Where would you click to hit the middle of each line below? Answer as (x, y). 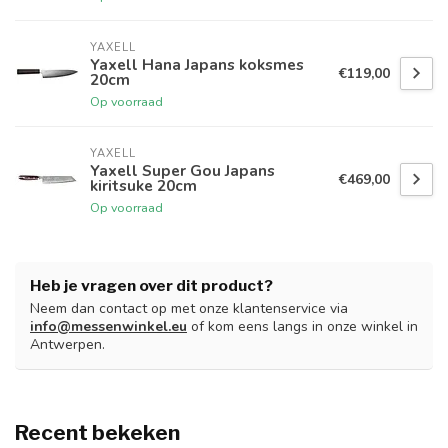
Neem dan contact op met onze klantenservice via (189, 309)
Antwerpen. (67, 345)
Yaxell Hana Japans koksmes (197, 65)
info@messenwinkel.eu (108, 327)
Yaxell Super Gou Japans (182, 171)
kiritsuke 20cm (143, 186)
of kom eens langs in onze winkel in (302, 327)
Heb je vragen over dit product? (151, 286)
